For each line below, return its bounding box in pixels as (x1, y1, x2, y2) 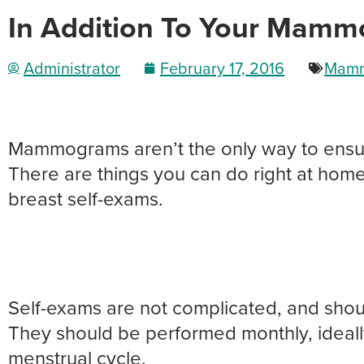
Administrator (24, 55, 120, 80)
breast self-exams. (8, 184, 163, 212)
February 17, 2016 (160, 55, 284, 80)
